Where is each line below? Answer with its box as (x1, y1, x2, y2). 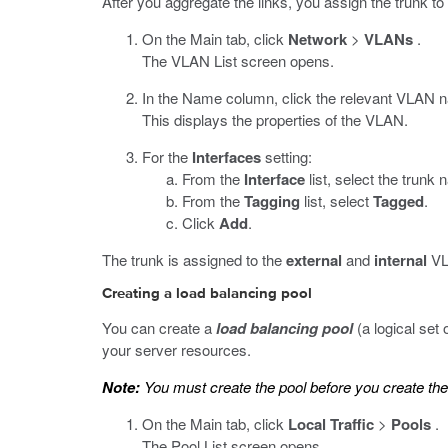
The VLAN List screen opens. (142, 50, 334, 71)
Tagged (373, 190, 424, 212)
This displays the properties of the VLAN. (142, 109, 408, 130)
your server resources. (102, 339, 251, 360)
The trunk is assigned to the (102, 249, 286, 270)
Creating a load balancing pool (102, 286, 312, 301)
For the (142, 146, 192, 167)
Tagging (244, 190, 300, 212)
